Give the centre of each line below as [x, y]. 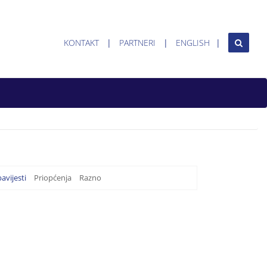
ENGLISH [193, 43]
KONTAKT [81, 43]
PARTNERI [137, 43]
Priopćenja [53, 178]
